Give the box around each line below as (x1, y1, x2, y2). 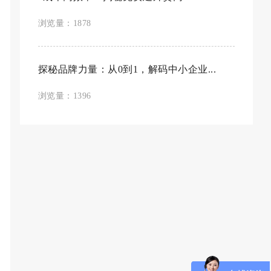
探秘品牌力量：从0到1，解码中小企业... (38, 64, 217, 74)
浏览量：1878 (38, 19, 91, 28)
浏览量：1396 (38, 91, 91, 100)
